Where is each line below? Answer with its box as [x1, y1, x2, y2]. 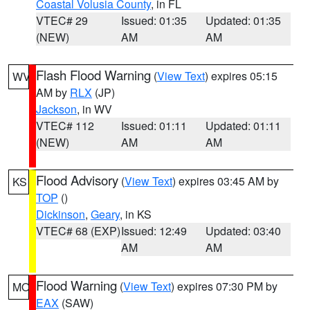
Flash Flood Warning [36, 66, 151, 84]
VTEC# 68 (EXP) [36, 223, 120, 239]
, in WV [77, 101, 112, 117]
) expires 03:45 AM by [172, 173, 279, 189]
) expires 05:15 [205, 68, 277, 84]
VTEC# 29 [36, 12, 88, 28]
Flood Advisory [36, 171, 118, 189]
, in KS [120, 206, 152, 222]
